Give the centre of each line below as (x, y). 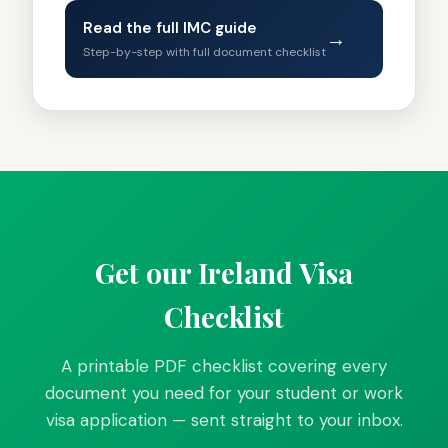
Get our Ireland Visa (224, 272)
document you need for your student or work (224, 392)
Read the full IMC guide (170, 27)
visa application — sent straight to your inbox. (224, 419)
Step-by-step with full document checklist (204, 51)
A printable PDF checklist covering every (224, 365)
